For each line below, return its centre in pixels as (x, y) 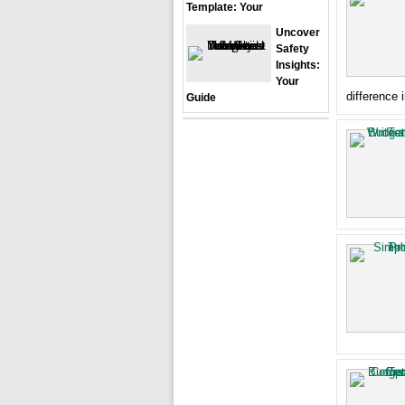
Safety (292, 49)
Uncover (298, 33)
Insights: (298, 65)
